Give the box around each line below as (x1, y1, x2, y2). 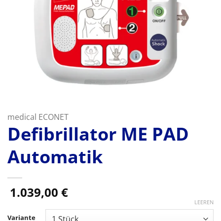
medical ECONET (7, 111, 69, 122)
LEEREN (194, 198, 214, 206)
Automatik (7, 145, 103, 169)
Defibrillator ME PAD (7, 122, 189, 146)
